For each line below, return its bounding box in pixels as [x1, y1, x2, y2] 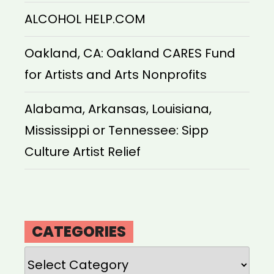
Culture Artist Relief [24, 143, 141, 161]
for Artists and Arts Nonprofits [24, 66, 207, 84]
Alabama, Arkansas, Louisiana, [24, 100, 212, 118]
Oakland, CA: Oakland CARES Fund [24, 45, 235, 62]
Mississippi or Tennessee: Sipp [24, 122, 209, 139]
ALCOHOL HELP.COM [24, 10, 146, 28]
